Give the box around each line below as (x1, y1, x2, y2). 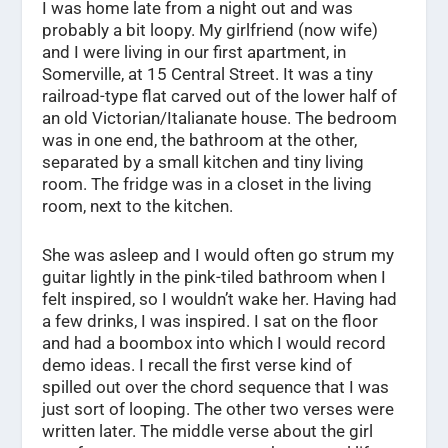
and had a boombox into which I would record (42, 333, 387, 354)
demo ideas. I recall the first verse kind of (42, 355, 353, 376)
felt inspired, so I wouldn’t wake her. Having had (42, 289, 398, 310)
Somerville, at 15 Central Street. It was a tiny (42, 64, 374, 85)
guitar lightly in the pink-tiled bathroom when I (42, 267, 387, 288)
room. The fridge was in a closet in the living (42, 174, 373, 195)
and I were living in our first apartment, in (42, 42, 347, 63)
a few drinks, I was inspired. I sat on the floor (42, 311, 379, 332)
